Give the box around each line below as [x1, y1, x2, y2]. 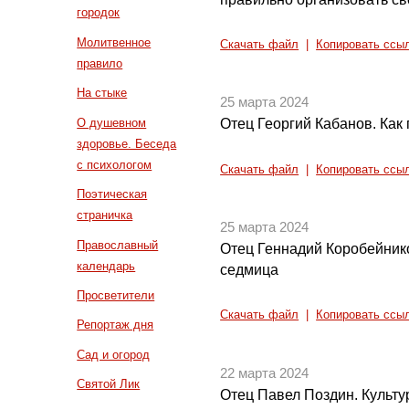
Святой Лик [77, 377, 141, 392]
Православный [77, 237, 159, 252]
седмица [220, 262, 279, 278]
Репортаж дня [77, 318, 154, 332]
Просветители [77, 288, 155, 302]
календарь [77, 258, 136, 273]
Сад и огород [77, 347, 151, 362]
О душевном [77, 115, 147, 130]
